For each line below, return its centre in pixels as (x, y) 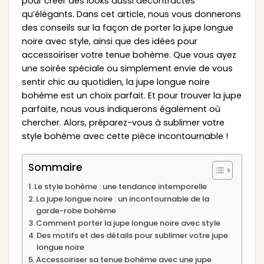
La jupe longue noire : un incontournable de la (123, 199)
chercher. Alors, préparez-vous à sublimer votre (123, 122)
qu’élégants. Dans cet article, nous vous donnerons (131, 14)
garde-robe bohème (76, 211)
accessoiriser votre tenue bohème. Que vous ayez (129, 55)
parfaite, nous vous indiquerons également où (121, 109)
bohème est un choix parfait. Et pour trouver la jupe (131, 95)
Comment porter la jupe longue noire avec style (128, 223)
